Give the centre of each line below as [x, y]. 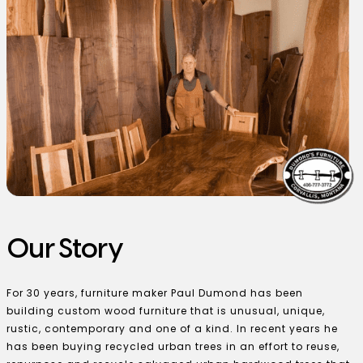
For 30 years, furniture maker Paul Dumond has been [155, 293]
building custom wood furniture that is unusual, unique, [166, 310]
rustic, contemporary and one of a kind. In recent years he [172, 328]
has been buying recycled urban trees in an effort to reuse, [173, 346]
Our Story [65, 250]
